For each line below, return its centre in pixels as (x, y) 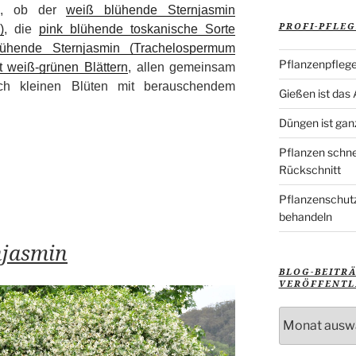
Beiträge (301, 331)
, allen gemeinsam (182, 68)
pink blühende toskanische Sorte (137, 29)
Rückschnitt (310, 169)
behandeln (305, 216)
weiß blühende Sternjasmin (151, 10)
